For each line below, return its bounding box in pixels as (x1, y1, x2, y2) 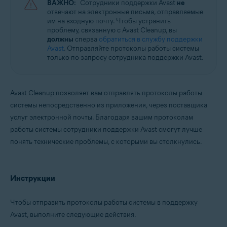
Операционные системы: (23, 7, 87, 14)
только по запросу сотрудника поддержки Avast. (47, 53, 204, 62)
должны (47, 35, 73, 44)
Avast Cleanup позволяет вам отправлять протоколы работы (10, 89, 202, 97)
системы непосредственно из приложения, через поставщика (10, 101, 207, 109)
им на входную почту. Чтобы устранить (47, 17, 171, 25)
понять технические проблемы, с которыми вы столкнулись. (10, 137, 202, 146)
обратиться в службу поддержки (99, 35, 203, 44)
